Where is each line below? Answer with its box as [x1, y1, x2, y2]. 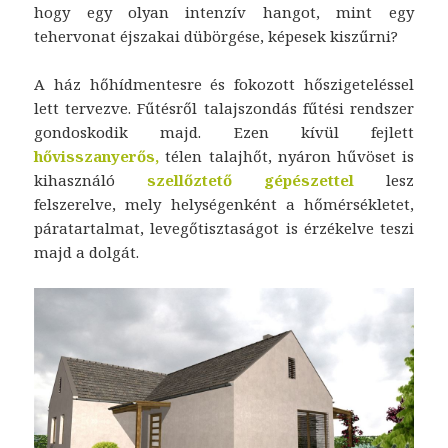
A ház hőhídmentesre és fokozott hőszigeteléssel [34, 74, 414, 95]
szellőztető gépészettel [115, 170, 354, 191]
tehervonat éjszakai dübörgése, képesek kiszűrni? [34, 26, 399, 47]
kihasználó [34, 170, 116, 191]
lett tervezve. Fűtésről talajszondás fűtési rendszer [34, 98, 414, 119]
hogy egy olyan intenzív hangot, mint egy [34, 2, 414, 23]
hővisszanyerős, [34, 146, 166, 167]
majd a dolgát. [34, 242, 140, 263]
